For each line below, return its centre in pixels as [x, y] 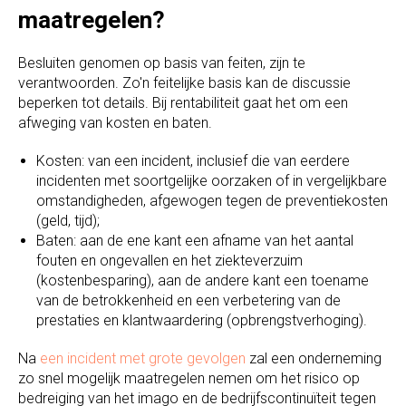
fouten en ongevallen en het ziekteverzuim [169, 261]
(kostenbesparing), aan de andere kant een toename [203, 281]
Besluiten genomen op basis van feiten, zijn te [162, 63]
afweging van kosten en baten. [115, 123]
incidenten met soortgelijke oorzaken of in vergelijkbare [212, 181]
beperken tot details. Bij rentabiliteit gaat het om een [183, 103]
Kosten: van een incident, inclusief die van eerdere [193, 161]
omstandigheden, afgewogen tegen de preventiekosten [212, 201]
